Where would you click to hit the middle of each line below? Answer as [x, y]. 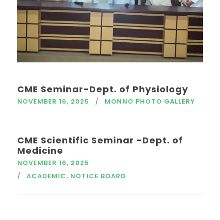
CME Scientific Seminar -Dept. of [100, 140]
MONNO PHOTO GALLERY [150, 101]
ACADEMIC [46, 176]
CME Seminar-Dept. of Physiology [103, 89]
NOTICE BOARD [98, 176]
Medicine [40, 150]
